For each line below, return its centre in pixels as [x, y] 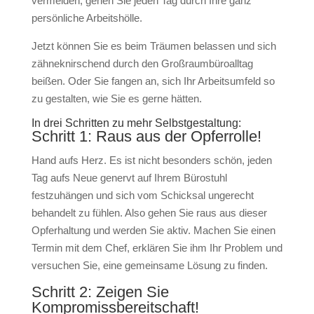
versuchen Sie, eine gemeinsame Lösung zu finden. [149, 265]
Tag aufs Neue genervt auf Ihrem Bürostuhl [129, 178]
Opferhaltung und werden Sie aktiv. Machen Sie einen [153, 230]
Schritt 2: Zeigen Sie [100, 292]
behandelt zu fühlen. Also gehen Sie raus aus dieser [149, 213]
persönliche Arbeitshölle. [87, 18]
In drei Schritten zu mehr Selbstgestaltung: [136, 123]
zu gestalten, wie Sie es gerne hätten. [116, 98]
